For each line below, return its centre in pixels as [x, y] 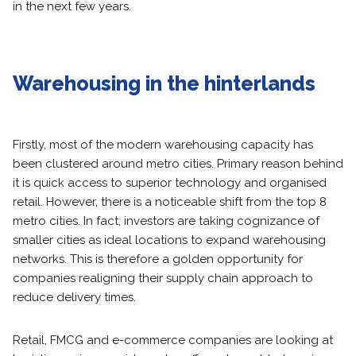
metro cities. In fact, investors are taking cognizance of [166, 221]
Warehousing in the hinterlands [164, 83]
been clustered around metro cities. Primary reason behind [178, 164]
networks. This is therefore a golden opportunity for [158, 259]
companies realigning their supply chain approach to [163, 278]
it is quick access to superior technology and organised [170, 183]
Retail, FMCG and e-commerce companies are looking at [173, 340]
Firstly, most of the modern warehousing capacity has [163, 145]
